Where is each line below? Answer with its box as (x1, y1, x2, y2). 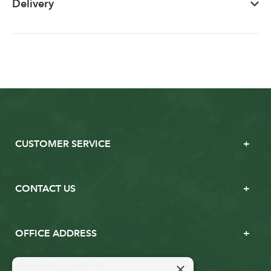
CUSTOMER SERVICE (15, 138, 111, 150)
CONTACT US (15, 183, 76, 195)
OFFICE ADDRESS (15, 227, 97, 240)
